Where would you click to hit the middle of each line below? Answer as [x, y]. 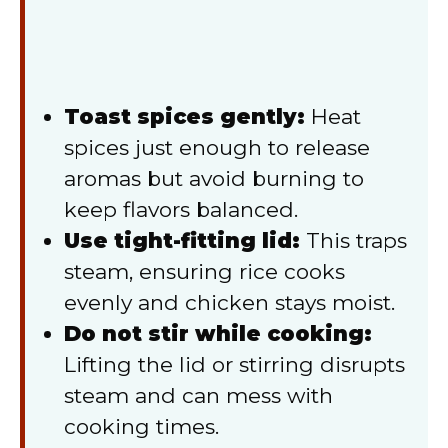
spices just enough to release [217, 147]
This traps [353, 240]
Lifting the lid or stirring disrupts [234, 364]
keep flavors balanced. [181, 209]
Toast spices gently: [184, 116]
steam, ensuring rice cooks [204, 271]
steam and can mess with [198, 395]
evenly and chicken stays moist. [229, 302]
